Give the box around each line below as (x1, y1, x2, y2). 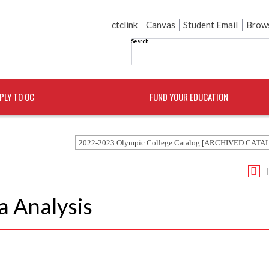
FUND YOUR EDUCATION (150, 90, 229, 103)
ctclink (112, 19, 138, 30)
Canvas (145, 19, 175, 30)
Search (131, 37, 148, 44)
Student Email (183, 19, 238, 30)
